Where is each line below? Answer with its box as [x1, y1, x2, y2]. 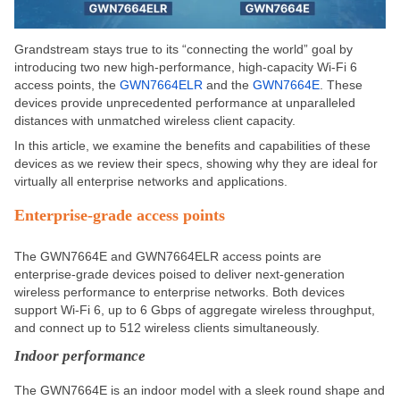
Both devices [272, 285, 345, 300]
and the [203, 78, 253, 93]
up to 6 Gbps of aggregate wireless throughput [108, 303, 371, 318]
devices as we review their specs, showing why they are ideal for [14, 156, 378, 171]
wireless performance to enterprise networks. [14, 285, 272, 300]
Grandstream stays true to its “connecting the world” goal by [14, 42, 353, 57]
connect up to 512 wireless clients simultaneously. [36, 321, 320, 336]
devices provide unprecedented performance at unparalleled [14, 96, 355, 111]
